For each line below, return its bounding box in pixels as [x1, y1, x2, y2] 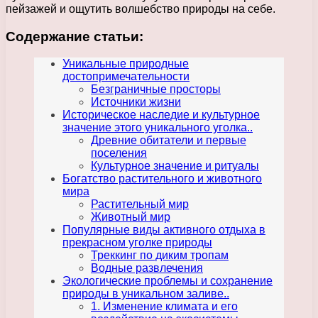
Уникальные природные [62, 57, 189, 70]
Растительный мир [91, 198, 189, 211]
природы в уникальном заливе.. [62, 287, 229, 300]
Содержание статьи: [6, 28, 143, 44]
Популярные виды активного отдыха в [62, 224, 265, 236]
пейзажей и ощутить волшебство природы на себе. [6, 2, 275, 15]
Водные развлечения [91, 262, 203, 275]
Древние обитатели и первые [91, 134, 246, 147]
